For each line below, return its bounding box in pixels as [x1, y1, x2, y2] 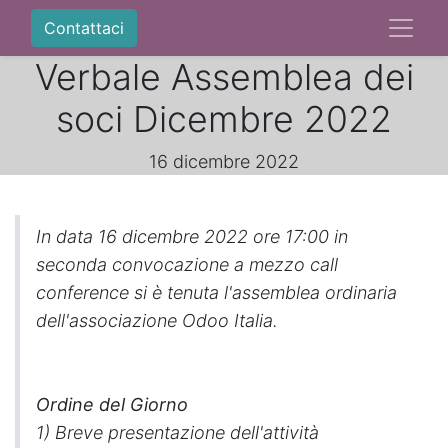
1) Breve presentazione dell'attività [36, 422, 319, 443]
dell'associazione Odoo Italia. [36, 310, 283, 331]
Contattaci [44, 18, 124, 38]
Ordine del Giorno [36, 394, 188, 415]
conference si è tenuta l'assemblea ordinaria [36, 282, 397, 303]
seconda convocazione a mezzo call [36, 254, 338, 275]
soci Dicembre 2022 [56, 97, 392, 141]
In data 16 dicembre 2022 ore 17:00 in [36, 226, 348, 247]
